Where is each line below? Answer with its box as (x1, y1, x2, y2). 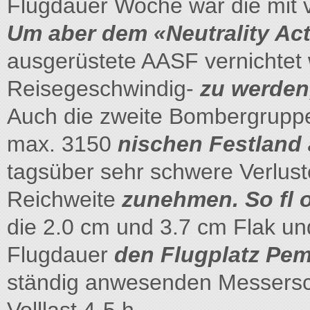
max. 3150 (7, 131, 118, 156)
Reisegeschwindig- (7, 76, 200, 101)
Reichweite (7, 187, 122, 212)
